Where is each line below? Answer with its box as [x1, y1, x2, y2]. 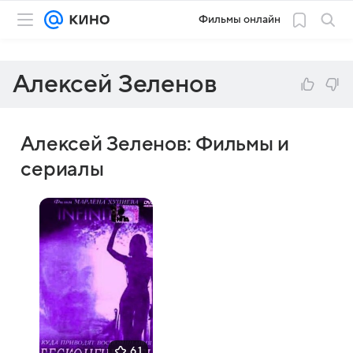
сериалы [20, 158, 105, 180]
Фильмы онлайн [199, 13, 281, 25]
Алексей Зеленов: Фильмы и [20, 133, 289, 155]
